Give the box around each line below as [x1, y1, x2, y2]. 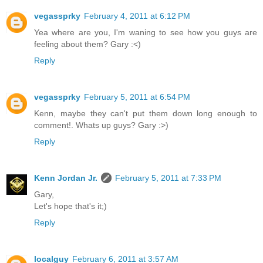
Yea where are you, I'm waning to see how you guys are [34, 28, 257, 38]
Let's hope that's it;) [34, 201, 107, 211]
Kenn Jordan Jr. [34, 173, 97, 183]
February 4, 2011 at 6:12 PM [84, 11, 190, 21]
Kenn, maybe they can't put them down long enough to [34, 109, 257, 119]
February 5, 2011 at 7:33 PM [115, 173, 221, 183]
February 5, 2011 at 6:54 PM [84, 92, 190, 102]
